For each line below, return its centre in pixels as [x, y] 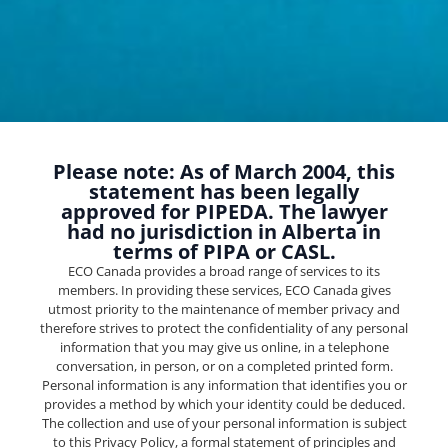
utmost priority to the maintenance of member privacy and [224, 308]
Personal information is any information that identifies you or [224, 384]
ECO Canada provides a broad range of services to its [224, 270]
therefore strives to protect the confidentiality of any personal [224, 327]
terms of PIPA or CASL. [224, 251]
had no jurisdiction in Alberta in [224, 231]
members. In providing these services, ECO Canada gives [224, 289]
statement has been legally [224, 191]
